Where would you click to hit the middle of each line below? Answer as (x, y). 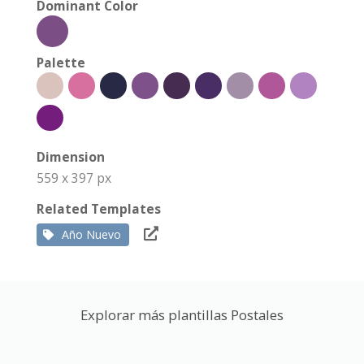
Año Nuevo (91, 235)
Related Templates (99, 209)
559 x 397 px (74, 178)
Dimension (71, 157)
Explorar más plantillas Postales (182, 315)
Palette (61, 63)
